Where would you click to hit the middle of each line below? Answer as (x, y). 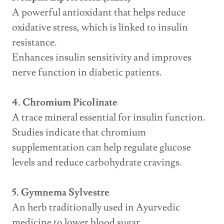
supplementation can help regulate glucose (101, 148)
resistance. (34, 43)
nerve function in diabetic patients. (87, 73)
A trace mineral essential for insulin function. (109, 118)
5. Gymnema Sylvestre (61, 193)
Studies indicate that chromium (79, 133)
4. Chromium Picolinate (65, 103)
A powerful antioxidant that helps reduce (99, 13)
